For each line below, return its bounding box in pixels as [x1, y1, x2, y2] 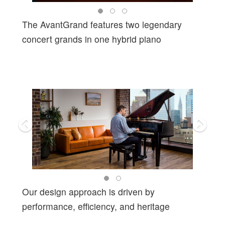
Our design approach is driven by [22, 185, 155, 198]
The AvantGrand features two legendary [22, 18, 182, 31]
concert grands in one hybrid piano [22, 33, 161, 46]
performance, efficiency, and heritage [22, 200, 170, 213]
